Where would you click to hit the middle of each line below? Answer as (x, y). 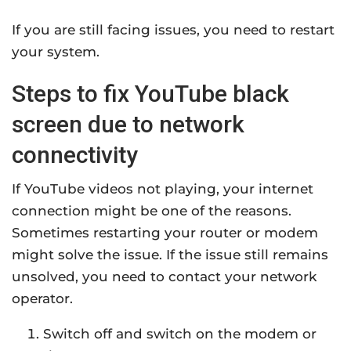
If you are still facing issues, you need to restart (173, 30)
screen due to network (128, 125)
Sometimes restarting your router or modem (165, 233)
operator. (42, 299)
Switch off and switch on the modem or (180, 334)
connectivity (75, 155)
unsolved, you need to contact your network (164, 277)
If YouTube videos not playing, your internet (163, 189)
